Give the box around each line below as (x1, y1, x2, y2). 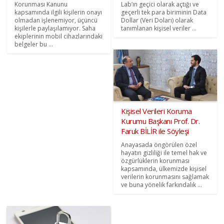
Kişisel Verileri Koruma (121, 106, 192, 116)
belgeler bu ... (14, 40, 53, 49)
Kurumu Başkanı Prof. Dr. (121, 116, 199, 126)
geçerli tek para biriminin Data (121, 8, 206, 17)
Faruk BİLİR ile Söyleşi (121, 126, 189, 136)
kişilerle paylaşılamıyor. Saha (14, 24, 96, 33)
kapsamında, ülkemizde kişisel (121, 164, 206, 173)
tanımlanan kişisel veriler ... (121, 24, 196, 33)
